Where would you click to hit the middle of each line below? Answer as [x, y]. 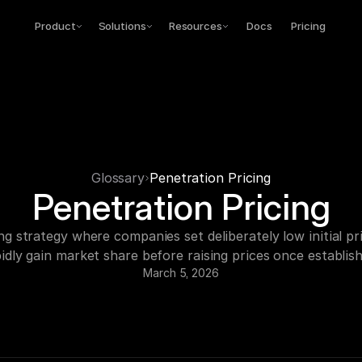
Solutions [122, 26]
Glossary [118, 178]
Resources [195, 26]
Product [55, 26]
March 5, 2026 [181, 273]
